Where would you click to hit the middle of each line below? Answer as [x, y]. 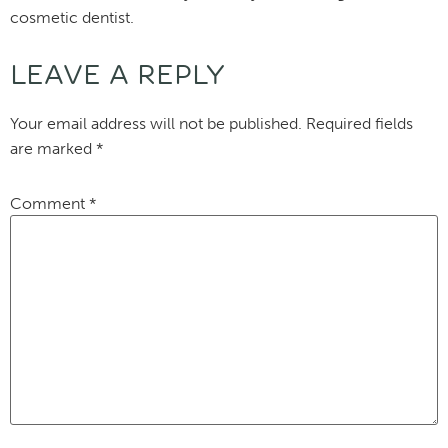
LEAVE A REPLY [117, 76]
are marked [53, 149]
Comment [49, 204]
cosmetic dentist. [72, 17]
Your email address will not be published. [156, 124]
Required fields [359, 124]
